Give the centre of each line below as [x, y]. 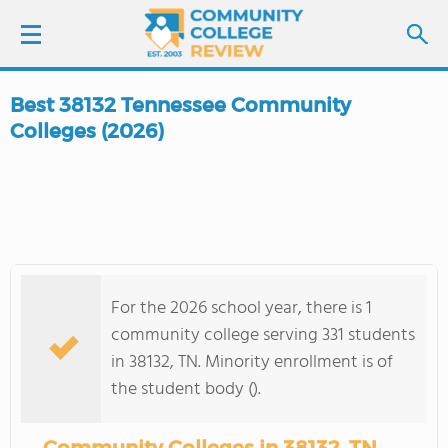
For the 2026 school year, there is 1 [241, 308]
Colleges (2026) [87, 131]
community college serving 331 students [263, 335]
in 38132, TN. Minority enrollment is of [252, 362]
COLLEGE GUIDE [89, 335]
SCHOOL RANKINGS [101, 279]
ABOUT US [68, 391]
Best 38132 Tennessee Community [180, 105]
